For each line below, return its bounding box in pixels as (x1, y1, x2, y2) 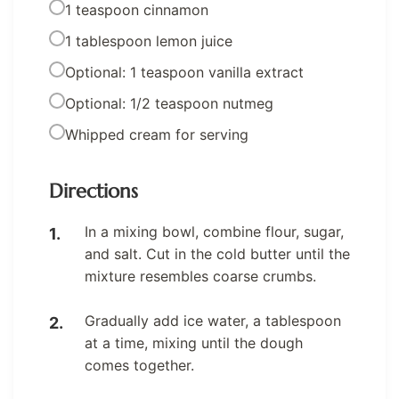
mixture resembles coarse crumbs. (85, 267, 316, 286)
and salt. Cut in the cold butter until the (85, 245, 350, 264)
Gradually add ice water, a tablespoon (85, 312, 341, 330)
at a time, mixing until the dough (85, 334, 303, 353)
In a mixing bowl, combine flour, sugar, (85, 223, 344, 241)
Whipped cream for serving (65, 126, 248, 144)
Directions (49, 179, 138, 204)
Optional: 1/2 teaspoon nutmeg (65, 94, 273, 113)
